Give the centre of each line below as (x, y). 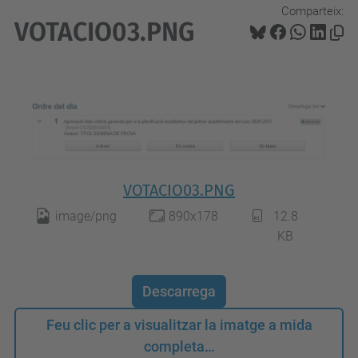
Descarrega (179, 292)
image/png (86, 217)
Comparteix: (312, 11)
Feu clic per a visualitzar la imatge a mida (179, 325)
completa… (179, 347)
